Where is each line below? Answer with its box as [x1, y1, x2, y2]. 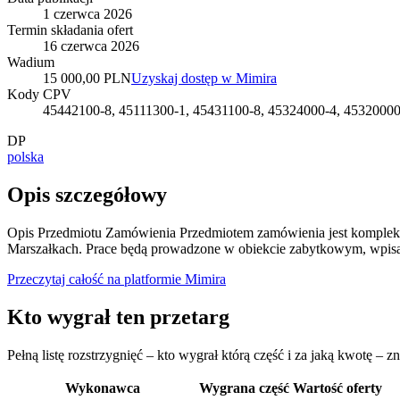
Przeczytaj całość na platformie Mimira [7, 271, 226, 287]
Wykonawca [65, 379, 140, 396]
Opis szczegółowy [7, 183, 167, 207]
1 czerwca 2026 [43, 6, 132, 22]
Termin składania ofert [7, 22, 133, 38]
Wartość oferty [293, 379, 382, 396]
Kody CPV [7, 87, 71, 103]
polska [7, 149, 44, 165]
